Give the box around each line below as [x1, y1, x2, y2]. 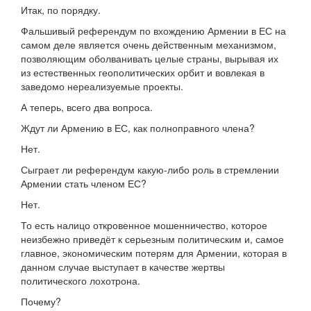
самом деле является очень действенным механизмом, [21, 37, 276, 52]
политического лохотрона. [21, 274, 140, 288]
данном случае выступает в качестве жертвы [21, 260, 225, 274]
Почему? [21, 294, 61, 309]
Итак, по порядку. [21, 3, 101, 17]
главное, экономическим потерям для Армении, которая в [21, 246, 287, 260]
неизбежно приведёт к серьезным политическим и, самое [21, 232, 284, 246]
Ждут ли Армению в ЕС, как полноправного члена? [21, 121, 255, 135]
